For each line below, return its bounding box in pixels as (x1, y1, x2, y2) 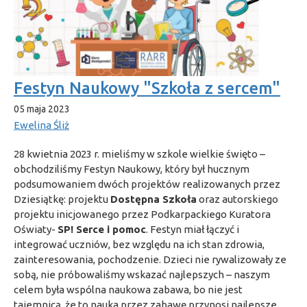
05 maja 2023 (14, 103, 70, 114)
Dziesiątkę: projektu (14, 193, 110, 205)
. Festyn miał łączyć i (146, 223, 239, 235)
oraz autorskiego (197, 193, 278, 205)
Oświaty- (14, 223, 58, 235)
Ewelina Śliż (14, 119, 69, 131)
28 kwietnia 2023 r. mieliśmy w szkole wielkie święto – (14, 147, 265, 160)
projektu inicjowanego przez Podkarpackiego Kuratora (14, 208, 271, 220)
